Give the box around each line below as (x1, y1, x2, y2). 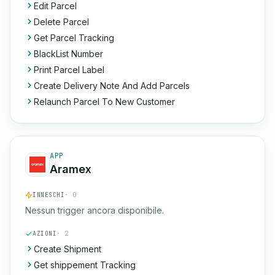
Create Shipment (34, 244, 101, 254)
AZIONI (33, 230, 56, 238)
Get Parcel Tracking (34, 33, 114, 43)
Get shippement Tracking (34, 260, 136, 270)
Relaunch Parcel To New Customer (34, 96, 175, 107)
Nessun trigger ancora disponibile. (25, 205, 164, 215)
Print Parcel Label (34, 64, 104, 75)
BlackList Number (34, 48, 103, 59)
